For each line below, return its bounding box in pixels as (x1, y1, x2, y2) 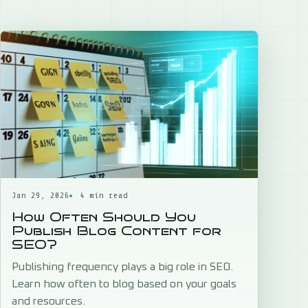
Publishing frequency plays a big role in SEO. (12, 261, 233, 273)
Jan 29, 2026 (12, 190, 69, 201)
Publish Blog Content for (12, 223, 221, 239)
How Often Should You (12, 209, 196, 225)
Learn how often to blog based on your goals (12, 278, 236, 290)
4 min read (80, 190, 129, 201)
